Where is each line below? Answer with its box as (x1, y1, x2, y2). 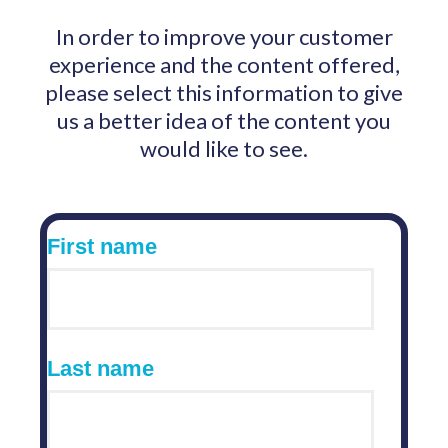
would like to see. (140, 135, 308, 162)
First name (47, 234, 157, 259)
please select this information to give (45, 79, 403, 106)
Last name (47, 356, 154, 381)
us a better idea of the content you (57, 107, 391, 134)
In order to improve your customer (55, 23, 393, 50)
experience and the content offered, (48, 51, 400, 78)
